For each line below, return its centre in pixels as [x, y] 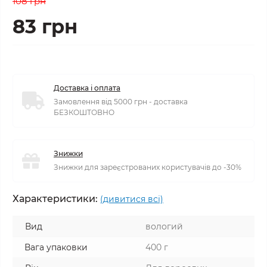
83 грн [45, 27]
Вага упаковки [56, 247]
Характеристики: [55, 199]
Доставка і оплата [87, 88]
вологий [164, 226]
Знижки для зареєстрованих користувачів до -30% [148, 167]
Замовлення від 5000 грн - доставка [121, 102]
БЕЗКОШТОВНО [84, 112]
